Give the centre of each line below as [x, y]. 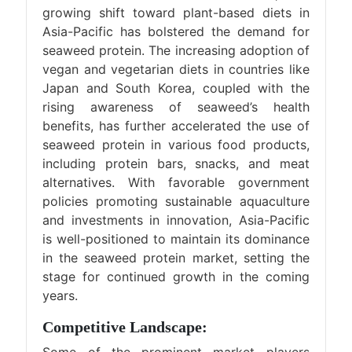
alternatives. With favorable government [176, 182]
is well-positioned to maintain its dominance [176, 239]
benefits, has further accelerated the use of [176, 126]
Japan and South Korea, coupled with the [176, 88]
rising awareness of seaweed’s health [176, 107]
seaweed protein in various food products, [176, 145]
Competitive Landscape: [125, 327]
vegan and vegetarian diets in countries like [176, 69]
